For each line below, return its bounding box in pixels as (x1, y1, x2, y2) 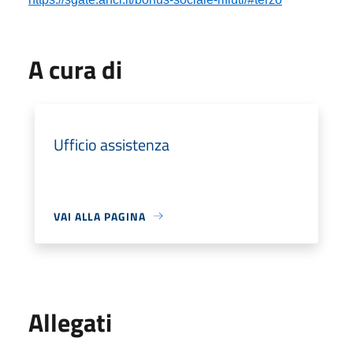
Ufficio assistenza (54, 132, 169, 157)
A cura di (28, 50, 122, 88)
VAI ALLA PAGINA (54, 207, 146, 225)
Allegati (28, 303, 112, 341)
